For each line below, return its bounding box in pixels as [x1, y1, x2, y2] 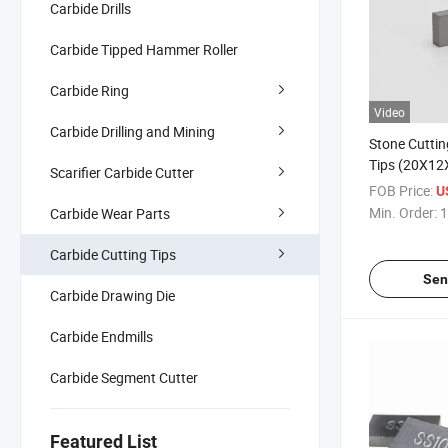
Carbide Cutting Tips [50, 244, 176, 264]
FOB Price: [369, 181, 433, 201]
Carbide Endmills [50, 326, 153, 346]
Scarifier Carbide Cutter [50, 162, 194, 182]
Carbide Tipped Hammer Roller [50, 39, 238, 59]
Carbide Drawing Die [50, 285, 175, 305]
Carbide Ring [50, 80, 129, 100]
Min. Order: [369, 203, 437, 223]
